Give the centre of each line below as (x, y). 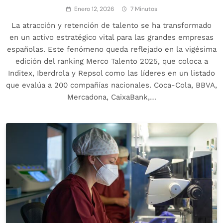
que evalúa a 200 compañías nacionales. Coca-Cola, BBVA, (111, 85)
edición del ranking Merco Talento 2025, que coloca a (111, 61)
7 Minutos (144, 9)
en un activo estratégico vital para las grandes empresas (111, 37)
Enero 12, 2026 (94, 9)
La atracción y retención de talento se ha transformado (111, 25)
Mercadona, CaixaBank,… (111, 97)
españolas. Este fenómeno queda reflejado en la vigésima (111, 49)
